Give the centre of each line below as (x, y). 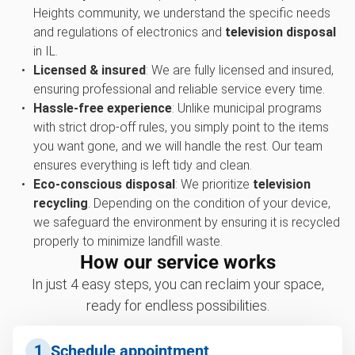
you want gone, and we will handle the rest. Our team (177, 146)
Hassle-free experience (102, 108)
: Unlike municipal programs (246, 108)
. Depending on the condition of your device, (209, 203)
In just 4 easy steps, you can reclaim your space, (177, 284)
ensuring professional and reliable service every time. (179, 89)
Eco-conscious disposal (104, 184)
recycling (60, 203)
